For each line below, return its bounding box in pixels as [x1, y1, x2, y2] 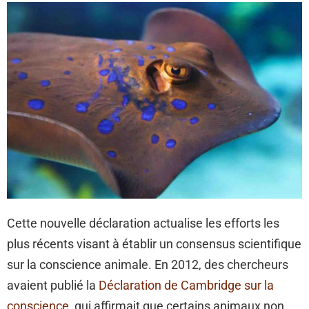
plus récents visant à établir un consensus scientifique [7, 237, 301, 252]
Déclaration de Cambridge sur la [99, 278, 274, 293]
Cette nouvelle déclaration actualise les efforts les [7, 216, 279, 231]
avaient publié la [7, 278, 99, 293]
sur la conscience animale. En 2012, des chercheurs [7, 257, 288, 272]
